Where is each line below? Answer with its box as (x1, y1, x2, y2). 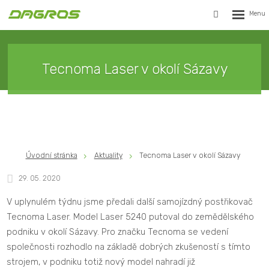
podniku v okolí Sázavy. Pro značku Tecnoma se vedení (7, 226, 229, 238)
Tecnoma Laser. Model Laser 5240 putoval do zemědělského (7, 211, 255, 223)
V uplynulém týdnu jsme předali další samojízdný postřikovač (7, 196, 253, 208)
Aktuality (94, 151, 122, 160)
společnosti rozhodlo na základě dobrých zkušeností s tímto (7, 241, 251, 253)
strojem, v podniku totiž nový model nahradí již (7, 256, 196, 268)
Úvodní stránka (25, 151, 77, 160)
